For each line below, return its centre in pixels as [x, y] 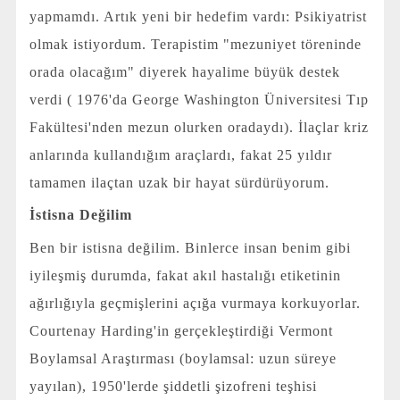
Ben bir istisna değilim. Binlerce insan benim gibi [190, 247]
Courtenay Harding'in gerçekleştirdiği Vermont [181, 330]
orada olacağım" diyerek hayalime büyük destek [184, 71]
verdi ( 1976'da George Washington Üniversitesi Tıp [199, 99]
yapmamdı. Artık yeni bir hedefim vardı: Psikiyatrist [198, 16]
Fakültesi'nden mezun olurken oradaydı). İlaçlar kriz [199, 127]
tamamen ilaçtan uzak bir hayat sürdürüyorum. [179, 182]
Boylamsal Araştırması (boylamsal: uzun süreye [183, 358]
